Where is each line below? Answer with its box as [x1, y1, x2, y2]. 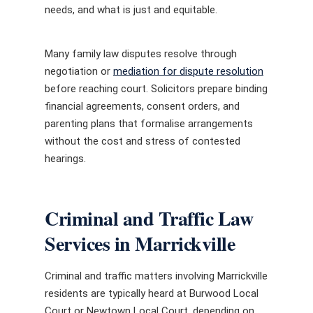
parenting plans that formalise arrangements [45, 117, 253, 130]
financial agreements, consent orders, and [45, 100, 240, 112]
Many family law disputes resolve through [45, 48, 237, 60]
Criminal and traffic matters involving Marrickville [45, 269, 268, 282]
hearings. [45, 152, 86, 165]
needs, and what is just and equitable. [45, 3, 217, 16]
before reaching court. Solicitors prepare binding [45, 82, 268, 95]
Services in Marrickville [45, 228, 235, 258]
